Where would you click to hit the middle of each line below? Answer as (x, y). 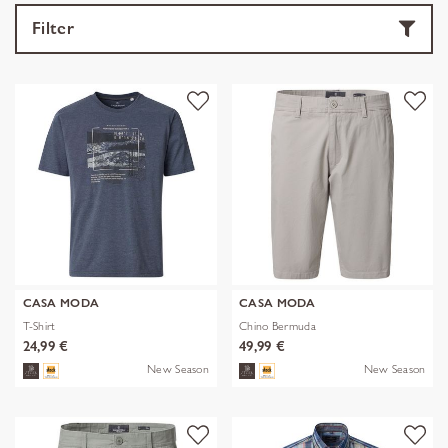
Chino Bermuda (277, 325)
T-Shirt (39, 325)
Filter (53, 28)
